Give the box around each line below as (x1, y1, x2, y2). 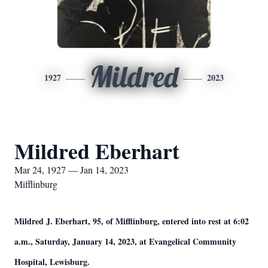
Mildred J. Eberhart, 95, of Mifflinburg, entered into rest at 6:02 (14, 215, 249, 227)
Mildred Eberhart (14, 135, 179, 166)
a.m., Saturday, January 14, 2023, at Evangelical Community (14, 235, 236, 248)
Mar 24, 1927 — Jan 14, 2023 (14, 163, 129, 176)
